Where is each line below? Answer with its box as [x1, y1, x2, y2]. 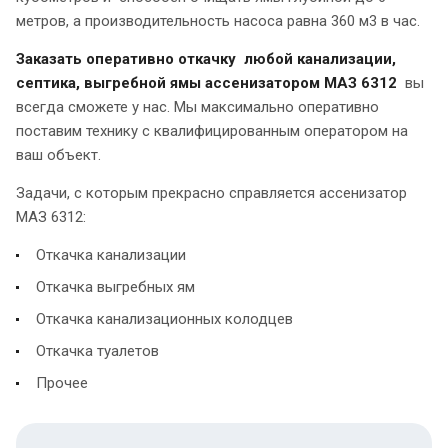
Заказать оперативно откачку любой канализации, [16, 49, 396, 68]
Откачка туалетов [36, 341, 159, 360]
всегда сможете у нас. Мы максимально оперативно [16, 97, 379, 116]
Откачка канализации [36, 245, 186, 264]
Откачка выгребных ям [36, 277, 195, 296]
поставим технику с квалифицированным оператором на [16, 121, 408, 140]
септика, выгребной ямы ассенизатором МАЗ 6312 [16, 73, 397, 92]
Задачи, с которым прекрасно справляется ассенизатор [16, 183, 407, 202]
